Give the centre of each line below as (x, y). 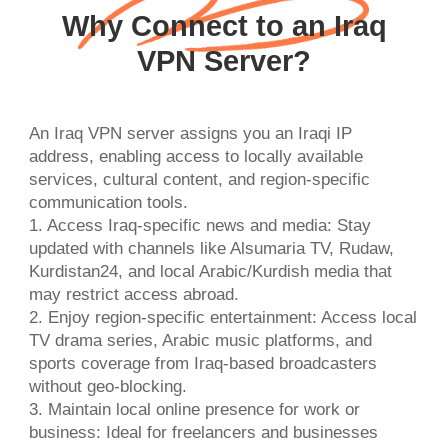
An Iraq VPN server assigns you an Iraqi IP (190, 133)
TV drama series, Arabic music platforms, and (200, 340)
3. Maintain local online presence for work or (194, 409)
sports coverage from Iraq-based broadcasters (202, 363)
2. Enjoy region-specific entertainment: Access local (222, 317)
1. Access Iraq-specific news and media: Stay (199, 225)
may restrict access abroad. (133, 294)
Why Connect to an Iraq (224, 25)
